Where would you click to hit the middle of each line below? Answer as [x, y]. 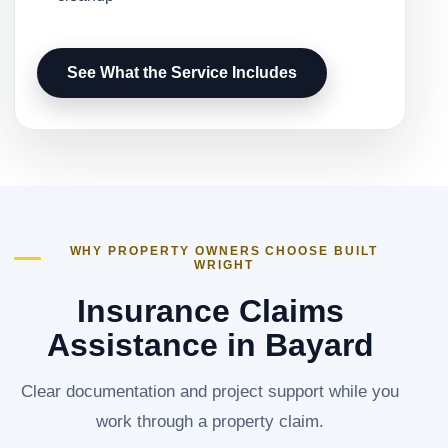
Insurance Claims [210, 311]
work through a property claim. [210, 421]
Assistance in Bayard [210, 345]
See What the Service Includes [182, 72]
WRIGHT [223, 265]
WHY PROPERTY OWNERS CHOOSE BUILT [223, 251]
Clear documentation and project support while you [210, 391]
